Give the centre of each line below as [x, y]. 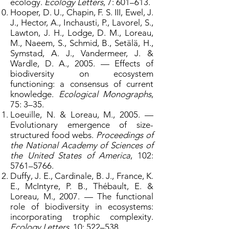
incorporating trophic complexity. [82, 217]
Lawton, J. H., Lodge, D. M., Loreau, [82, 33]
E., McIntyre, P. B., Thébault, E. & [82, 186]
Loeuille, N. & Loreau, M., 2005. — [82, 114]
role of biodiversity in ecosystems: [82, 207]
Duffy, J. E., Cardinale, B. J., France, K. [82, 176]
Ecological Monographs [105, 94]
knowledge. [35, 94]
